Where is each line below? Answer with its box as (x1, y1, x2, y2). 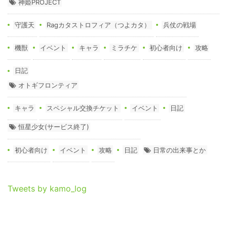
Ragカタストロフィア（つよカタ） (47, 20, 151, 29)
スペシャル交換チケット (47, 104, 120, 112)
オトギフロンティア (18, 81, 78, 89)
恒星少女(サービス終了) (18, 123, 89, 131)
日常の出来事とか (153, 145, 206, 154)
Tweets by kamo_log (8, 183, 87, 194)
